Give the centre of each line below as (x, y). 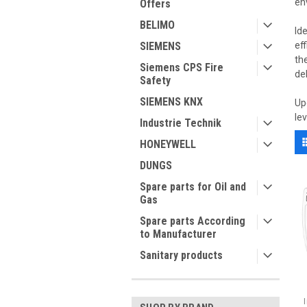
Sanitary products (181, 255)
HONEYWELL (168, 144)
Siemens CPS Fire (182, 67)
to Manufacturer (178, 234)
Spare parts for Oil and (193, 187)
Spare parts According (193, 221)
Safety (155, 81)
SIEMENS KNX (171, 102)
